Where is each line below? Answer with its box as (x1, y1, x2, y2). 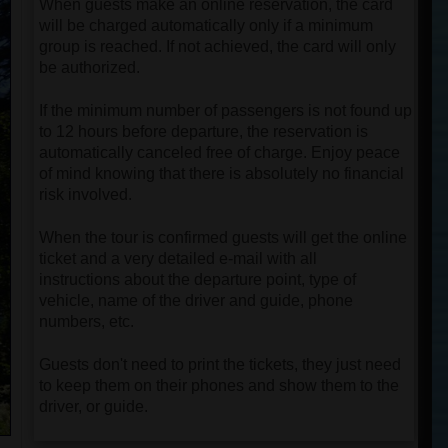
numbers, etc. (39, 313, 134, 330)
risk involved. (39, 186, 132, 203)
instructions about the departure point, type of (39, 271, 356, 288)
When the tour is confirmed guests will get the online (39, 229, 407, 246)
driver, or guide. (39, 398, 148, 415)
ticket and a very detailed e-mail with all (39, 250, 317, 267)
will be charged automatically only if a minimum (39, 17, 373, 34)
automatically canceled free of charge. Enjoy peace (39, 144, 400, 161)
